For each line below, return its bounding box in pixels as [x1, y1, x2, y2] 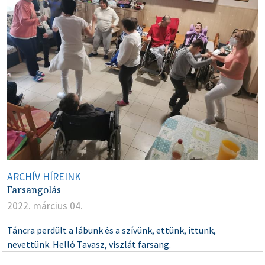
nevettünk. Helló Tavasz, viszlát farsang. [7, 238, 171, 251]
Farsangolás [7, 183, 61, 197]
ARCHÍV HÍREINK [7, 170, 81, 184]
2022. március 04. [7, 199, 83, 213]
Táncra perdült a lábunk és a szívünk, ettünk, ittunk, [7, 224, 216, 237]
